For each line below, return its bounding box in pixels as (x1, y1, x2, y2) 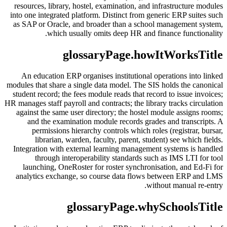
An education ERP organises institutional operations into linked (21, 71, 223, 81)
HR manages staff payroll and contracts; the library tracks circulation (5, 99, 223, 108)
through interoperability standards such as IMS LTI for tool (35, 154, 223, 163)
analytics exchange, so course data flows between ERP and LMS (16, 172, 223, 181)
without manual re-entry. (146, 181, 223, 190)
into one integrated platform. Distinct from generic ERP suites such (10, 10, 223, 19)
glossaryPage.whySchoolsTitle (67, 200, 223, 214)
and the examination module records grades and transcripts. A (27, 117, 223, 126)
